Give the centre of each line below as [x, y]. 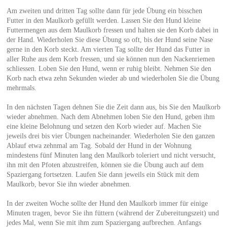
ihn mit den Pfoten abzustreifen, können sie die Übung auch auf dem [105, 165]
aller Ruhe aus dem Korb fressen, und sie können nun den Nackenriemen [110, 59]
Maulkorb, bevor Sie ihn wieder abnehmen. [69, 184]
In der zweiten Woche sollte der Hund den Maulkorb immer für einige [107, 203]
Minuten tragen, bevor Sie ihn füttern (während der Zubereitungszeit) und [112, 213]
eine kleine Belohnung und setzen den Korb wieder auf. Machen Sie [104, 126]
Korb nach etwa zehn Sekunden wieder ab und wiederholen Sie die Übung [113, 78]
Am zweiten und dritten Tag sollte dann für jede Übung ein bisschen [104, 11]
